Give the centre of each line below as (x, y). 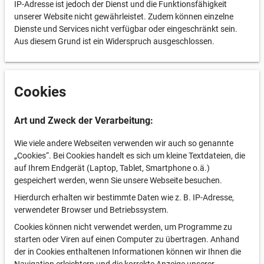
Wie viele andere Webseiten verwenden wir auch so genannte (124, 143)
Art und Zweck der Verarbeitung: (84, 121)
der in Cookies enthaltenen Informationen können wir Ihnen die (128, 252)
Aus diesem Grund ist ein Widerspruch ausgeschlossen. (114, 41)
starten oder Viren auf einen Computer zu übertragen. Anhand (127, 239)
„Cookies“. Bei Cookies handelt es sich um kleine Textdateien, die (130, 156)
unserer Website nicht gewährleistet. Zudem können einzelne (124, 16)
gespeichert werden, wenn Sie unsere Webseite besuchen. (118, 180)
